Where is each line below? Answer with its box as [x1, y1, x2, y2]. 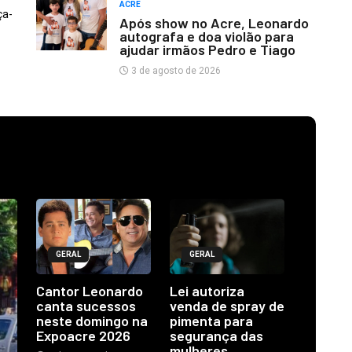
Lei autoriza [170, 281, 244, 299]
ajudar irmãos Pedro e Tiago [119, 41, 295, 58]
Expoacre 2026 [36, 326, 130, 344]
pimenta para [170, 311, 253, 329]
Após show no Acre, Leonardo [119, 14, 309, 31]
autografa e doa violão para [119, 27, 294, 45]
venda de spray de [170, 296, 284, 314]
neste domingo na [36, 311, 148, 329]
